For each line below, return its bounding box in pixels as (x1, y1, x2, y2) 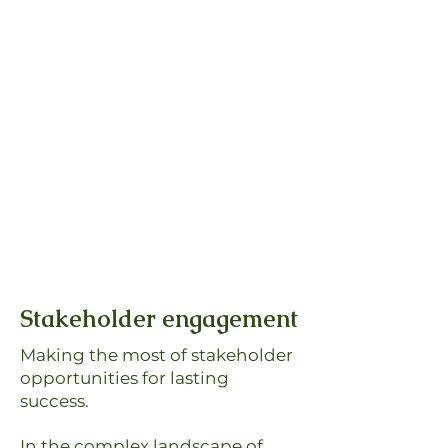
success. (20, 391, 89, 411)
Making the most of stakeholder (20, 345, 293, 365)
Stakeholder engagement (20, 303, 298, 334)
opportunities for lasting (20, 368, 229, 388)
